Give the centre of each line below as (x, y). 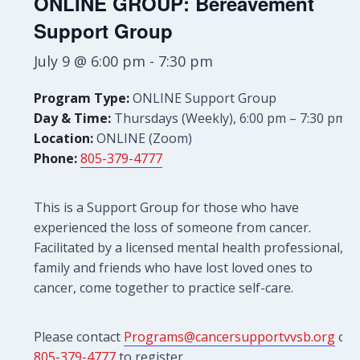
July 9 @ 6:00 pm (90, 61)
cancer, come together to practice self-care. (164, 288)
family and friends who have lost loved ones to (174, 268)
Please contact (79, 337)
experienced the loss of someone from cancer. (173, 227)
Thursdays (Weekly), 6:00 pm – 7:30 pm (229, 118)
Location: (64, 138)
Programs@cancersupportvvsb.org (230, 337)
